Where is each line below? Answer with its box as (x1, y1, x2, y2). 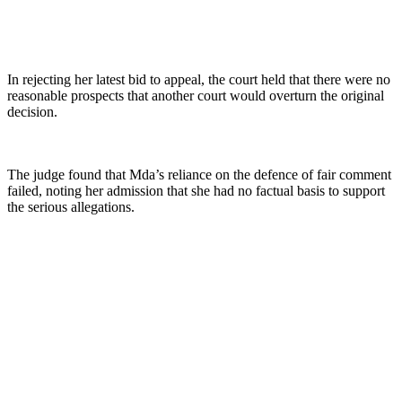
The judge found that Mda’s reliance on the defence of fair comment (7, 166, 391, 182)
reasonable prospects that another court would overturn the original (7, 87, 384, 103)
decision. (7, 103, 57, 119)
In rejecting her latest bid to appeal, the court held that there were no (7, 71, 390, 87)
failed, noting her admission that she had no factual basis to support (7, 182, 385, 198)
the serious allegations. (7, 198, 135, 214)
